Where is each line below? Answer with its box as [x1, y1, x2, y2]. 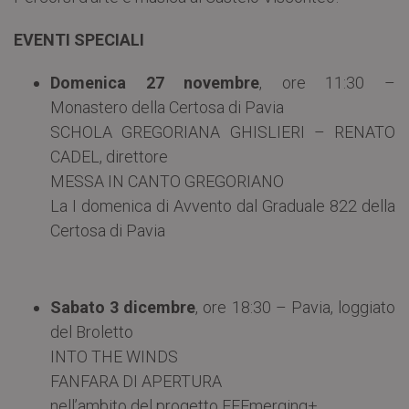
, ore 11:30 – [259, 72, 396, 92]
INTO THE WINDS [50, 346, 178, 366]
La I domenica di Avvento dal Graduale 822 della [50, 195, 395, 215]
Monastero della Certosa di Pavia [50, 97, 284, 117]
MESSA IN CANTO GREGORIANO [50, 171, 284, 191]
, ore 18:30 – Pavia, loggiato [195, 297, 396, 317]
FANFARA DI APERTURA [50, 371, 222, 391]
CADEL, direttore [50, 146, 168, 166]
